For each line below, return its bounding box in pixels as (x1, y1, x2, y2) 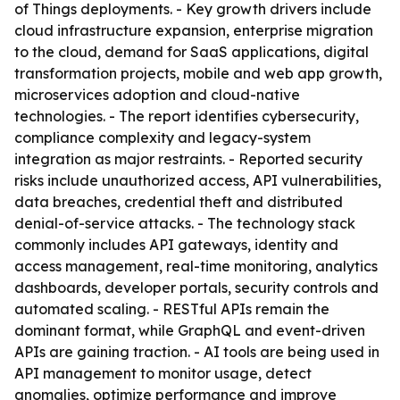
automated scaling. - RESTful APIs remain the (14, 300, 329, 318)
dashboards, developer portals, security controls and (14, 279, 379, 296)
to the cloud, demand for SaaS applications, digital (14, 43, 369, 61)
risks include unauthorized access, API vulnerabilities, (14, 171, 381, 189)
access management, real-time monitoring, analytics (14, 257, 378, 275)
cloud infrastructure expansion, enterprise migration (14, 21, 373, 39)
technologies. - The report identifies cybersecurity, (14, 107, 359, 125)
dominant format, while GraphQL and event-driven (14, 321, 365, 339)
